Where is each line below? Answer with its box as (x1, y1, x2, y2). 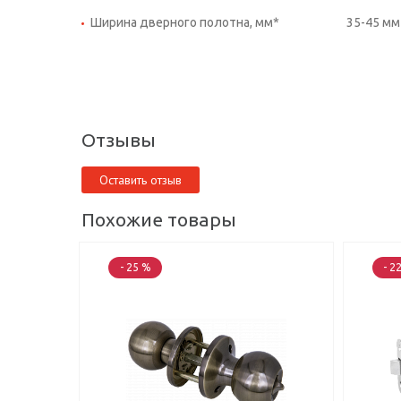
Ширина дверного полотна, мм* (90, 14, 279, 30)
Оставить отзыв (99, 171, 182, 188)
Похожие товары (81, 208, 236, 230)
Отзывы (81, 128, 156, 150)
